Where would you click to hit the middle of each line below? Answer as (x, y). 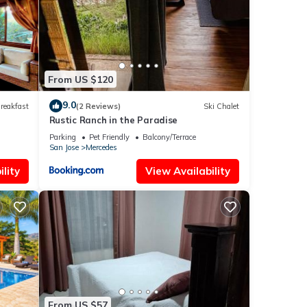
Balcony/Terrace (169, 137)
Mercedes (101, 148)
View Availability (188, 171)
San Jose (64, 148)
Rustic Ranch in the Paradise (113, 120)
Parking (62, 137)
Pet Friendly (109, 137)
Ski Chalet (221, 106)
